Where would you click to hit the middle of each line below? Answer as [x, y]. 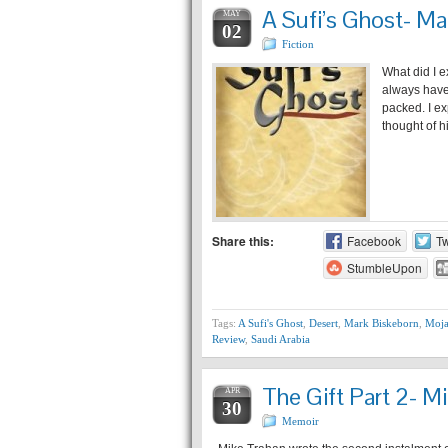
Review [228, 339]
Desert [323, 323]
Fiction [298, 44]
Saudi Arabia [280, 339]
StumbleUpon [384, 267]
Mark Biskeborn [381, 323]
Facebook [373, 240]
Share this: [243, 241]
